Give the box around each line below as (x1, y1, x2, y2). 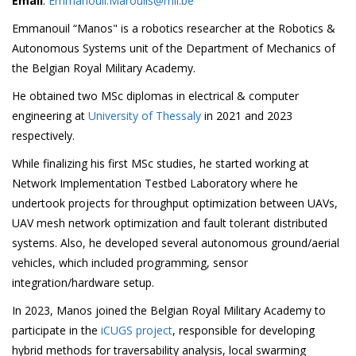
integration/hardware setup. (12, 274, 154, 290)
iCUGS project (98, 322, 172, 338)
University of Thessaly (88, 107, 201, 123)
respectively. (12, 127, 75, 143)
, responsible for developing (172, 322, 315, 338)
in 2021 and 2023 (201, 107, 292, 123)
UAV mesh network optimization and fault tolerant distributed (12, 215, 327, 230)
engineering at (12, 107, 88, 123)
